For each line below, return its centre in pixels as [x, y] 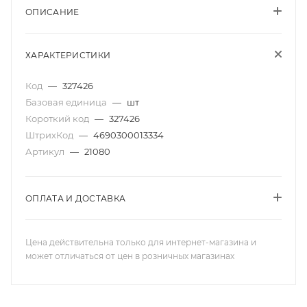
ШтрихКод [50, 135]
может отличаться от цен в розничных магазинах [130, 256]
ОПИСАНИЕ [52, 12]
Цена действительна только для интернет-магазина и [141, 242]
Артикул [46, 151]
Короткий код [58, 119]
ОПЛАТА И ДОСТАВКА [76, 198]
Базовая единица [67, 102]
